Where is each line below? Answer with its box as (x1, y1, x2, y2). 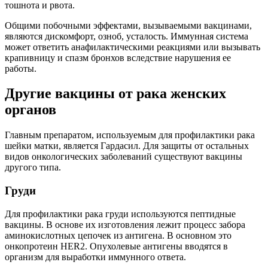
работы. (5, 63, 36, 74)
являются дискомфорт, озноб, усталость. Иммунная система (5, 31, 248, 41)
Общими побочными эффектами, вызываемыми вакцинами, (5, 20, 252, 31)
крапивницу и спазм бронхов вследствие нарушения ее (5, 52, 231, 63)
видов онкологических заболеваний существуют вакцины (5, 151, 242, 162)
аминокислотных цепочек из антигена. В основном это (5, 230, 232, 240)
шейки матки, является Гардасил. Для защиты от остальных (5, 141, 249, 151)
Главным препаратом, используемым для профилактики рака (5, 130, 255, 141)
